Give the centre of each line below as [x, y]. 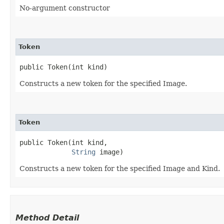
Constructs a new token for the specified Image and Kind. [120, 168]
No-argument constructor [65, 8]
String [83, 152]
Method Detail [47, 218]
